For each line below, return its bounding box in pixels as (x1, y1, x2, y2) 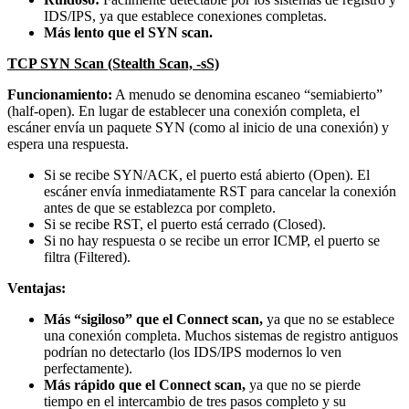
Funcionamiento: (7, 86, 112, 102)
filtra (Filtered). (44, 248, 131, 265)
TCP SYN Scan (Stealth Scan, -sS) (7, 55, 219, 71)
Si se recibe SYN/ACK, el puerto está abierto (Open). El (44, 166, 370, 183)
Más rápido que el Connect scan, (44, 376, 246, 393)
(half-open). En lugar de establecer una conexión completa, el (7, 102, 360, 119)
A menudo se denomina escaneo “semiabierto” (112, 86, 383, 102)
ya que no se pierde (246, 376, 361, 393)
